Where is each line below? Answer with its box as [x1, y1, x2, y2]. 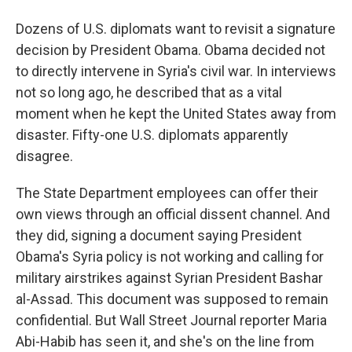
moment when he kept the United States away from [16, 105, 336, 122]
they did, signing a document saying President [16, 227, 302, 244]
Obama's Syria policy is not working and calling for [16, 248, 324, 265]
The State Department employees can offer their [16, 185, 318, 201]
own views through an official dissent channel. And [16, 206, 330, 222]
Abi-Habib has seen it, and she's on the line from [16, 333, 314, 350]
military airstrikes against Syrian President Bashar [16, 269, 323, 286]
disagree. [16, 148, 73, 164]
